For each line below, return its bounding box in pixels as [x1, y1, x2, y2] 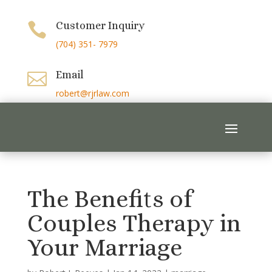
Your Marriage [27, 234, 182, 261]
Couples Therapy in [27, 209, 241, 237]
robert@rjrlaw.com [55, 87, 129, 99]
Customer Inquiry [55, 19, 144, 32]
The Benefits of [27, 185, 192, 212]
